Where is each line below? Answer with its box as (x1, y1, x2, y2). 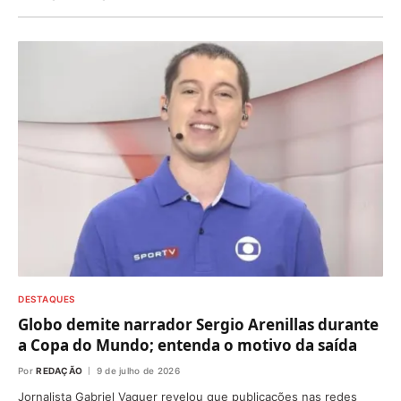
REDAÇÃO (36, 364, 83, 376)
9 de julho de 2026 (96, 364, 181, 376)
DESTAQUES (18, 293, 75, 304)
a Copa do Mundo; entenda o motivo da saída (18, 334, 357, 355)
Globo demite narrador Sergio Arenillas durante (18, 313, 379, 335)
